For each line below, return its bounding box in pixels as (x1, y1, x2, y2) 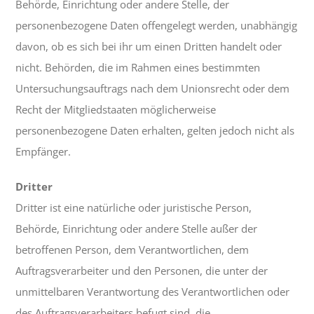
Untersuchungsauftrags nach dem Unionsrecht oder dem (15, 81, 290, 96)
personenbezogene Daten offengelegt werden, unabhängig (15, 18, 298, 33)
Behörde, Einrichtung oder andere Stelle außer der (15, 221, 258, 236)
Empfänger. (15, 144, 71, 159)
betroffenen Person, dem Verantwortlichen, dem (15, 243, 250, 257)
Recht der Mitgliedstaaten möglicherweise (15, 102, 217, 117)
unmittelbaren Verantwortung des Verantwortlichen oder (15, 285, 290, 299)
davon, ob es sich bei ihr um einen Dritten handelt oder (15, 39, 282, 54)
